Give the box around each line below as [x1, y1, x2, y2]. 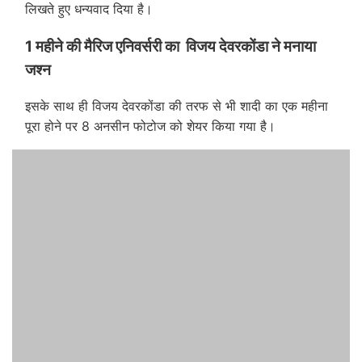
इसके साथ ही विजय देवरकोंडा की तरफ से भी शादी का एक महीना [25, 98, 328, 115]
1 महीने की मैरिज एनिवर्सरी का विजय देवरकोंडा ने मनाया [25, 36, 316, 56]
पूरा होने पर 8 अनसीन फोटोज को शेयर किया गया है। [25, 118, 276, 135]
